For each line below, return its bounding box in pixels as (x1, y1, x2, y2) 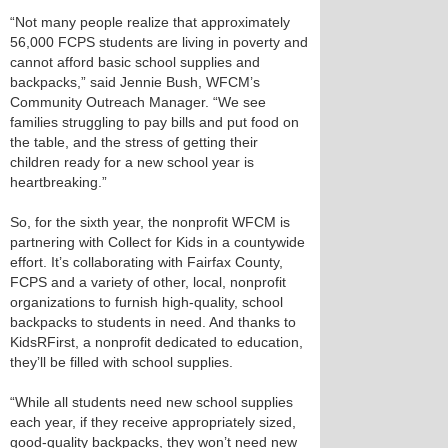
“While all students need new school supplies (10, 394, 293, 410)
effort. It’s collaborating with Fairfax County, (10, 254, 283, 270)
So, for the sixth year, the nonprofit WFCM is (10, 214, 290, 230)
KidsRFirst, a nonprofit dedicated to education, (10, 334, 303, 350)
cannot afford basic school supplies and (10, 54, 260, 70)
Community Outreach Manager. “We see (10, 94, 266, 110)
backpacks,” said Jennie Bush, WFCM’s (10, 74, 260, 90)
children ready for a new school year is (10, 154, 254, 170)
